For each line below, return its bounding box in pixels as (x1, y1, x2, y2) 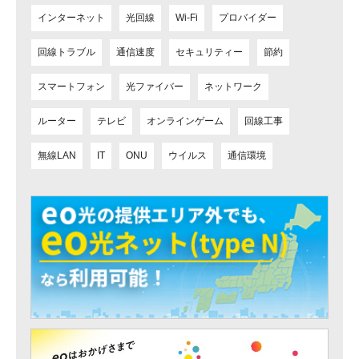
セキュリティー (175, 46, 243, 58)
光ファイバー (126, 81, 184, 93)
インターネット (38, 12, 105, 24)
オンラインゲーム (147, 115, 224, 127)
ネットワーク (204, 81, 262, 93)
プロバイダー (219, 12, 276, 24)
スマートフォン (38, 81, 105, 93)
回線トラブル (38, 46, 95, 58)
